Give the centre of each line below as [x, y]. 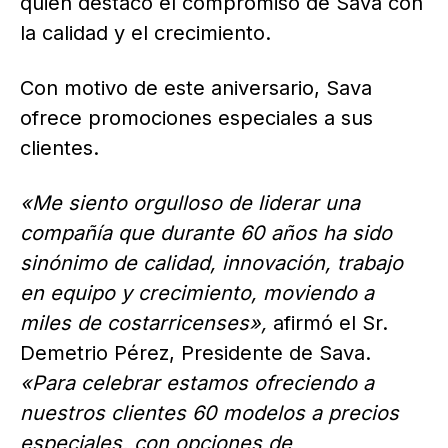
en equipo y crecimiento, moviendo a [197, 292]
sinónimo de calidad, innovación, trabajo [211, 262]
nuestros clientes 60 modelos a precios [209, 412]
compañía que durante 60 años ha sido [206, 232]
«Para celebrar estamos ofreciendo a [197, 382]
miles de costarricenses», [146, 322]
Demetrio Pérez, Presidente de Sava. [195, 352]
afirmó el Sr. [330, 322]
